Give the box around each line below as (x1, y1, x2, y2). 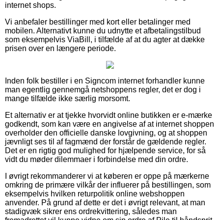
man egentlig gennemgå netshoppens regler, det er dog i (5, 85, 201, 94)
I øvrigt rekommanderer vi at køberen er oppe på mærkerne (5, 172, 209, 181)
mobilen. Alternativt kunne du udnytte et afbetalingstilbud (5, 27, 201, 35)
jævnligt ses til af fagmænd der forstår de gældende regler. (5, 137, 206, 146)
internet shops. (5, 1, 56, 10)
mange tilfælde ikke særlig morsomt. (5, 94, 130, 103)
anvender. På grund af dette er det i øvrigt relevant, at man (5, 198, 205, 207)
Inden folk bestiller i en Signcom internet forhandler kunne (5, 77, 205, 85)
